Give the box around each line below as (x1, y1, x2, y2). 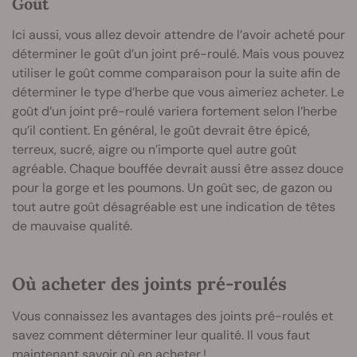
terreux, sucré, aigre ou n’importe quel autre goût (12, 141, 296, 159)
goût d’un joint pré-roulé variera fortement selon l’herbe (12, 103, 337, 120)
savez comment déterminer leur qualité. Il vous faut (12, 327, 310, 344)
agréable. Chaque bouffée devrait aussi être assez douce (12, 160, 343, 178)
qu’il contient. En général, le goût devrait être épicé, (12, 122, 310, 139)
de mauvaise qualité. (12, 218, 132, 235)
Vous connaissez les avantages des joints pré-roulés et (12, 308, 333, 325)
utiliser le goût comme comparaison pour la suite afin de (12, 65, 340, 82)
